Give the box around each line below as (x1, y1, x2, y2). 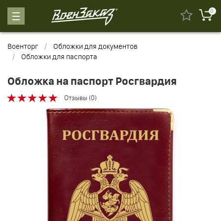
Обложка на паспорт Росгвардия (7, 74, 177, 88)
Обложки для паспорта (21, 52, 97, 61)
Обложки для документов (53, 41, 138, 51)
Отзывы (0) (64, 93, 97, 103)
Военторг (7, 41, 38, 51)
